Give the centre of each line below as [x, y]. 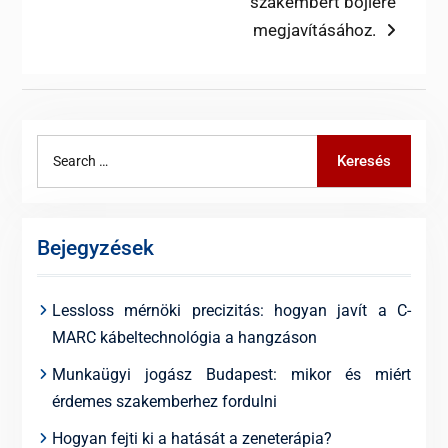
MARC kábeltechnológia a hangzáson [184, 337]
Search [61, 148]
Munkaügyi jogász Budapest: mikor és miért [231, 374]
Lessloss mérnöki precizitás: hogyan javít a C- [231, 310]
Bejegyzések [95, 247]
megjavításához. [315, 29]
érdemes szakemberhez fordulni [164, 401]
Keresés [364, 160]
